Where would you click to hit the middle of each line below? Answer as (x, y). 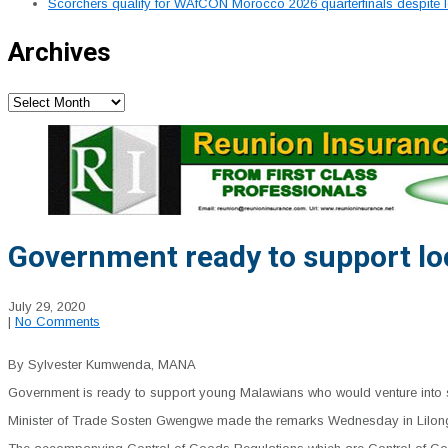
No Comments (57, 322)
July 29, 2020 (46, 307)
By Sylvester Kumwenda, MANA (102, 365)
